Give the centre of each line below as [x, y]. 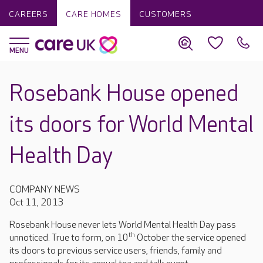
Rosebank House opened [124, 94]
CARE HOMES [94, 14]
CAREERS [29, 14]
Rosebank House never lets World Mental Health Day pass [123, 225]
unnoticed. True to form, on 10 [69, 238]
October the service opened [190, 238]
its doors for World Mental [131, 125]
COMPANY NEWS [45, 190]
